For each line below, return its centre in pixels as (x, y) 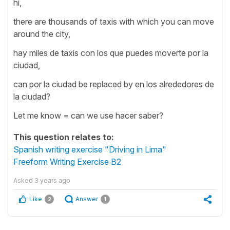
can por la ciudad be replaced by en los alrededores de (114, 84)
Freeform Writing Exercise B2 (67, 161)
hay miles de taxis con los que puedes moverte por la (111, 53)
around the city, (42, 34)
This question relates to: (64, 137)
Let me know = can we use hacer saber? (88, 115)
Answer (87, 199)
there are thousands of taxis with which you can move (114, 21)
